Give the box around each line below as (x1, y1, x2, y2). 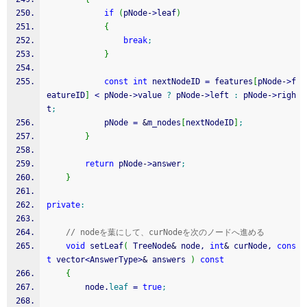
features (210, 77, 253, 86)
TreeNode (128, 241, 171, 251)
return (85, 159, 114, 169)
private (47, 200, 80, 210)
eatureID (47, 90, 85, 100)
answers (147, 255, 191, 265)
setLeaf (85, 241, 123, 251)
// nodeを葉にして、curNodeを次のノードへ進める (66, 228, 265, 237)
